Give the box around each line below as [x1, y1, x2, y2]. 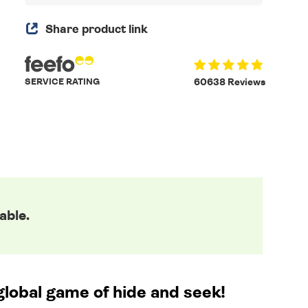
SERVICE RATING [25, 78, 100, 87]
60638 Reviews [193, 78, 265, 87]
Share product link [45, 23, 148, 35]
